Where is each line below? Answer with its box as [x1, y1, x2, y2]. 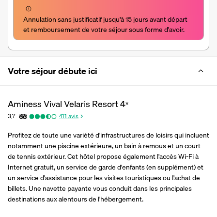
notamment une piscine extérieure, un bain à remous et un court [8, 140, 201, 151]
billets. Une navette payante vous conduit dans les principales [8, 183, 192, 194]
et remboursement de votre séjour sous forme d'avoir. [23, 24, 185, 35]
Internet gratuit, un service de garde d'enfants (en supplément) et [8, 161, 203, 172]
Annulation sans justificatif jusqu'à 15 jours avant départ [23, 14, 187, 25]
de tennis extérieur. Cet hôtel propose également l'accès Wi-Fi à [8, 151, 199, 162]
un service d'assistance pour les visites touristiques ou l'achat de [8, 172, 200, 183]
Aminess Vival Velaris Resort [8, 96, 118, 111]
